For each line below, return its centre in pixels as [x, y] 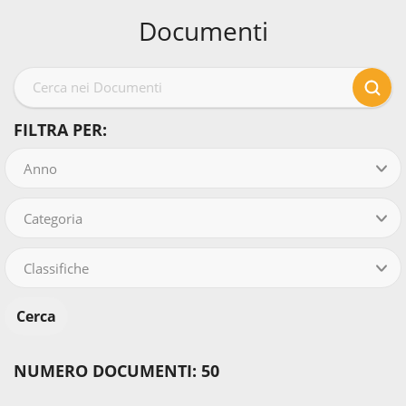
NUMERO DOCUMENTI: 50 [116, 371]
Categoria [53, 219]
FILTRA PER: [60, 130]
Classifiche [56, 269]
